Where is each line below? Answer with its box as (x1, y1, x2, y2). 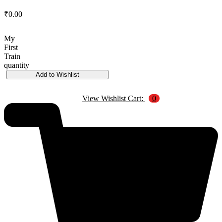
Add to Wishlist (36, 71, 79, 79)
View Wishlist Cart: (82, 94, 145, 103)
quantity (4, 61, 29, 70)
